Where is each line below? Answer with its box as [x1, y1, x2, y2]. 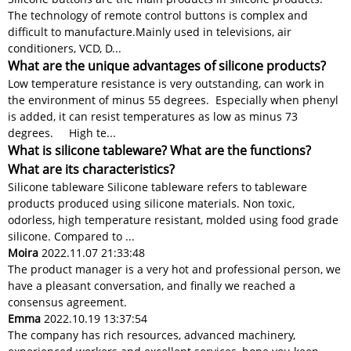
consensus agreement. [8, 295, 127, 310]
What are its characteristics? [8, 161, 175, 179]
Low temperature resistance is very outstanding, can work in [8, 76, 324, 92]
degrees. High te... [8, 125, 116, 141]
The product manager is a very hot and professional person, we [8, 262, 341, 277]
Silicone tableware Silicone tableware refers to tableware [8, 179, 307, 195]
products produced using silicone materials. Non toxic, [8, 196, 295, 212]
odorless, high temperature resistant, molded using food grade [8, 212, 338, 228]
